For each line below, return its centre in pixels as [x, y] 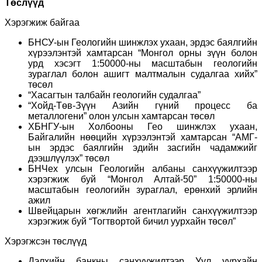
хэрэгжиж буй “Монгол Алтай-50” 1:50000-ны [143, 179]
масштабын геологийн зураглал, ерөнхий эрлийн [143, 189]
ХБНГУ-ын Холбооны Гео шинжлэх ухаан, [143, 126]
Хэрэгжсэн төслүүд [46, 241]
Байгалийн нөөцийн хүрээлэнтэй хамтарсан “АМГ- [143, 137]
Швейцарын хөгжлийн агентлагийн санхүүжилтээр [143, 211]
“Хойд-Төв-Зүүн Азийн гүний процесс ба [143, 105]
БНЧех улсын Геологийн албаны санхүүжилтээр [143, 168]
